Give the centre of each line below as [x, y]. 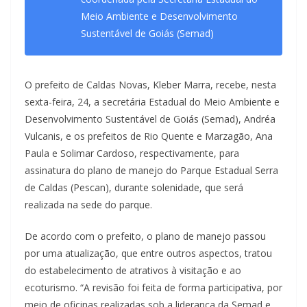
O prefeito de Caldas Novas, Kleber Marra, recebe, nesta [150, 84]
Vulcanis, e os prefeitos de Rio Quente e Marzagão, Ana [149, 136]
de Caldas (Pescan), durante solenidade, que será [134, 187]
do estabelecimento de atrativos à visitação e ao [133, 270]
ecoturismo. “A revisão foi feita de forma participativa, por [153, 287]
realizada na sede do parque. [88, 204]
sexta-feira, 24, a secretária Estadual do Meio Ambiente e [152, 101]
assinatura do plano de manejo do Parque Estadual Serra [151, 170]
